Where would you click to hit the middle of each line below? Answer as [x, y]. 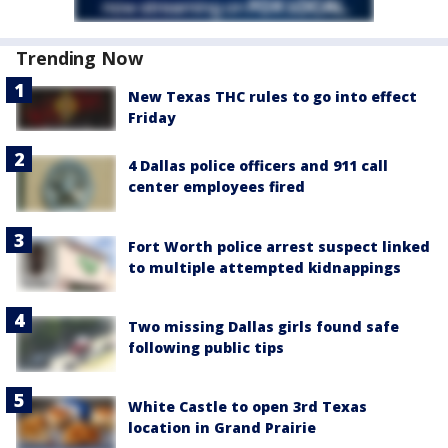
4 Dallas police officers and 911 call [258, 166]
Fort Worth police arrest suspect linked [279, 246]
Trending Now [79, 58]
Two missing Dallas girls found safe [263, 326]
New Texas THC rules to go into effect [272, 96]
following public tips [206, 347]
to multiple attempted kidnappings [264, 267]
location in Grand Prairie [222, 428]
